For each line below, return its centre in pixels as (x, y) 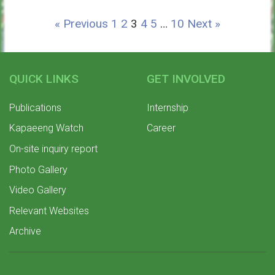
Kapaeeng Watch (46, 128)
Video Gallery (38, 190)
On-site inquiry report (53, 149)
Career (161, 128)
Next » (204, 23)
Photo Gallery (38, 169)
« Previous (81, 23)
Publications (35, 107)
